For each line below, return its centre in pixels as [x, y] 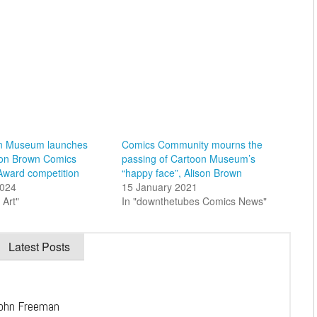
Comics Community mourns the [192, 144]
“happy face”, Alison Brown [181, 172]
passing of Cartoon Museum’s [188, 158]
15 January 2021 [159, 186]
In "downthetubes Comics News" [194, 201]
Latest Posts [39, 246]
